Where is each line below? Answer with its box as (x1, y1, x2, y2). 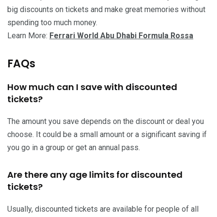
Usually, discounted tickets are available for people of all (7, 204, 199, 214)
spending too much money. (7, 17, 97, 27)
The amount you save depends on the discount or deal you (7, 116, 204, 126)
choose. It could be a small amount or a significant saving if (7, 129, 207, 139)
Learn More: (7, 31, 49, 40)
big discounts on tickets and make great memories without (7, 4, 205, 14)
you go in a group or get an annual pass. (7, 142, 140, 152)
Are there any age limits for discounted (7, 168, 183, 181)
